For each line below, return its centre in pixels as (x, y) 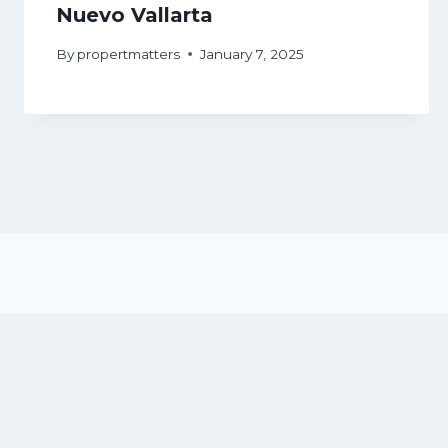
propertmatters (129, 53)
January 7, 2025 (252, 53)
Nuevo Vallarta (134, 15)
